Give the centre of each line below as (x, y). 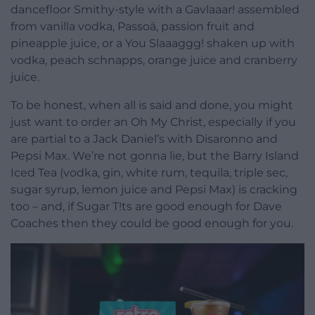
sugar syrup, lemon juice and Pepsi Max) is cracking (154, 189)
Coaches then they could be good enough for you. (152, 223)
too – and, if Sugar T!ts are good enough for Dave (146, 206)
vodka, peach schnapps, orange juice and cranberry (154, 60)
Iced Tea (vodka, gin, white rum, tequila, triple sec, (149, 172)
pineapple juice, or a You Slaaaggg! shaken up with (153, 43)
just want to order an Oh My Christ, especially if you (153, 122)
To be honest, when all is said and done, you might (152, 105)
